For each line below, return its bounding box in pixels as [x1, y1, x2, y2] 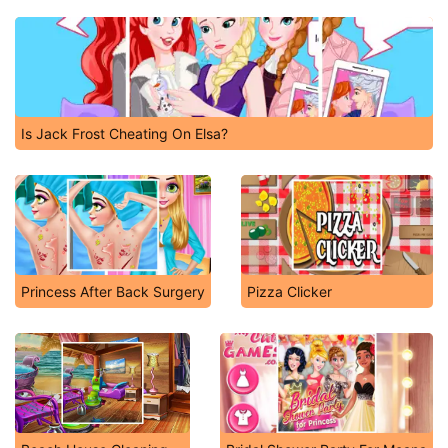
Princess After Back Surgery [21, 283, 205, 300]
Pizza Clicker [247, 283, 332, 300]
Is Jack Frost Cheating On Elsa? [21, 125, 228, 142]
